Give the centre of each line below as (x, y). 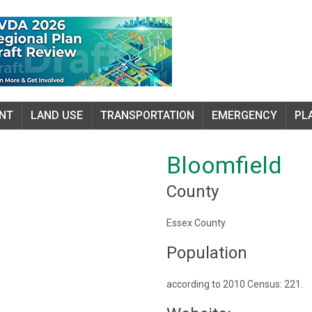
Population (207, 253)
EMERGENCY (244, 115)
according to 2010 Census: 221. (235, 284)
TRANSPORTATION (147, 115)
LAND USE (57, 115)
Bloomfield (224, 165)
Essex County (196, 223)
